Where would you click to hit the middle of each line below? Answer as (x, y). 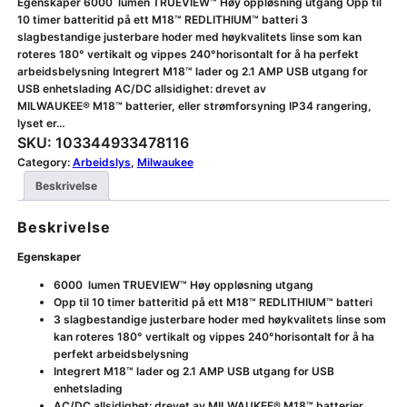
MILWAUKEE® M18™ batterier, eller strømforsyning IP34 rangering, (194, 106)
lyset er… (41, 124)
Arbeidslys (101, 163)
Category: (45, 163)
